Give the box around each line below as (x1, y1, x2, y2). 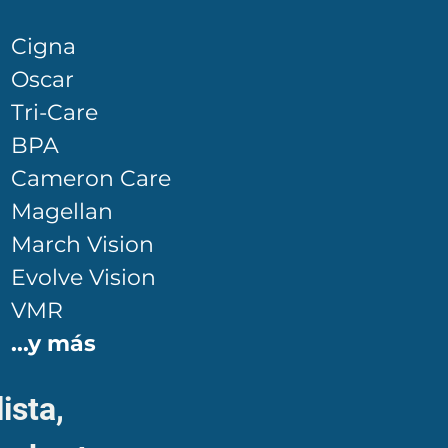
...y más (11, 330, 96, 357)
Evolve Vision (11, 264, 156, 291)
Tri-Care (11, 99, 98, 126)
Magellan (11, 198, 113, 225)
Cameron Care (11, 165, 171, 192)
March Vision (11, 231, 154, 258)
